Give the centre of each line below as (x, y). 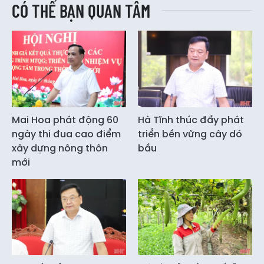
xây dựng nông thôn (60, 148)
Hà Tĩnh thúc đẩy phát (191, 120)
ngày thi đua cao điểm (66, 134)
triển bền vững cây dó (190, 134)
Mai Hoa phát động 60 (65, 120)
